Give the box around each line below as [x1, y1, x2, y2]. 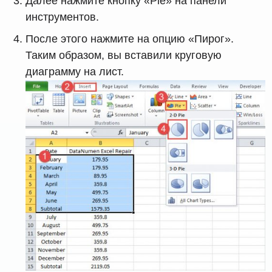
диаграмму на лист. [25, 66, 124, 78]
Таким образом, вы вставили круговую [25, 49, 222, 62]
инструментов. [25, 11, 100, 24]
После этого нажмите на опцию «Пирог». [25, 33, 234, 46]
